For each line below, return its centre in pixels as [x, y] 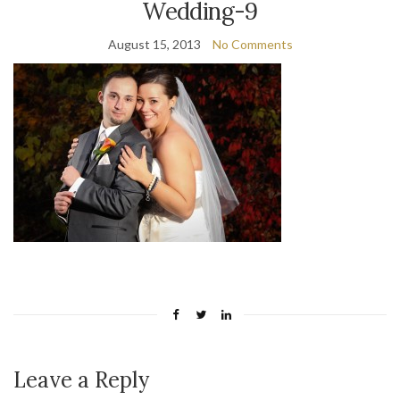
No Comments [252, 45]
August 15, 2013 [154, 45]
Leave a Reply [81, 380]
